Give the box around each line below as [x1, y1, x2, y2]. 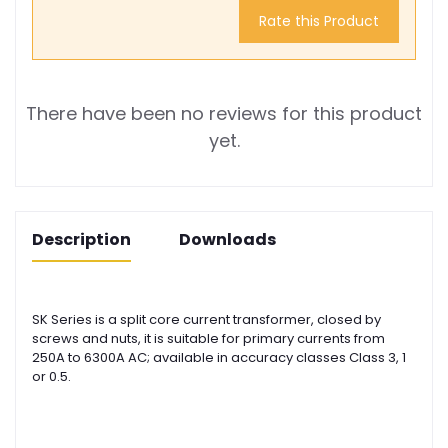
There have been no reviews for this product [26, 100, 422, 126]
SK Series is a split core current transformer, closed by [32, 309, 381, 329]
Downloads [179, 227, 276, 251]
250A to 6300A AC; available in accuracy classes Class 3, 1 [32, 347, 406, 367]
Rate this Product [258, 11, 379, 32]
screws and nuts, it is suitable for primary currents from [32, 328, 385, 348]
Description [32, 227, 131, 251]
